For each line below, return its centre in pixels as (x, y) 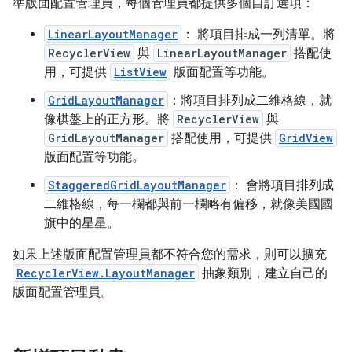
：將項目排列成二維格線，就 (250, 101)
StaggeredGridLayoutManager (137, 185)
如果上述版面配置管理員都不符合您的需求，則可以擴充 (170, 255)
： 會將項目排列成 (282, 185)
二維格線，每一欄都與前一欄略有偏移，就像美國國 (189, 204)
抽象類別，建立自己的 (263, 273)
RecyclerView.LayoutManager (106, 273)
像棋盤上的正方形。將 (108, 119)
